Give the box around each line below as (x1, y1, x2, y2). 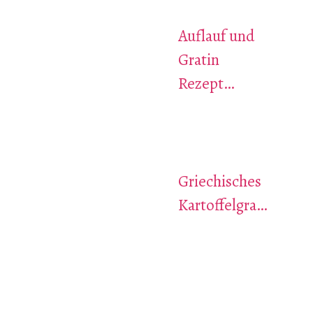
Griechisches (177, 170, 261, 193)
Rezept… (177, 72, 234, 94)
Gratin (177, 48, 219, 71)
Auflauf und (177, 24, 254, 47)
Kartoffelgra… (177, 194, 267, 217)
